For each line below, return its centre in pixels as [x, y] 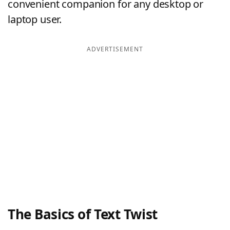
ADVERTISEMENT [115, 49]
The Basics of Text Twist [83, 214]
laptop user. [35, 19]
